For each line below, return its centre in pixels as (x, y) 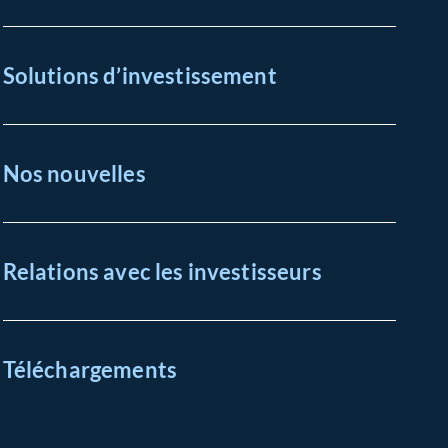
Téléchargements (90, 369)
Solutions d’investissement (139, 75)
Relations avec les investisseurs (162, 271)
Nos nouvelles (74, 173)
